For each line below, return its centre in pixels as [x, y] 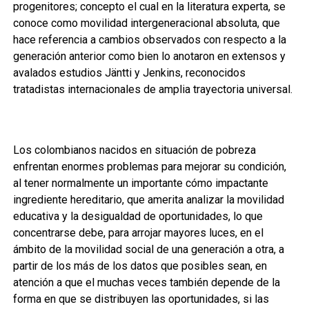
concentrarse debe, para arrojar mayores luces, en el [138, 233]
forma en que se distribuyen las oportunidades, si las [141, 299]
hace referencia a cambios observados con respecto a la [149, 40]
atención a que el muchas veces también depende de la [146, 282]
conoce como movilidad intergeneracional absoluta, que [146, 23]
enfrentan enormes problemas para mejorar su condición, [149, 167]
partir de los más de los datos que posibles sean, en [140, 266]
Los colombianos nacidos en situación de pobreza [134, 150]
